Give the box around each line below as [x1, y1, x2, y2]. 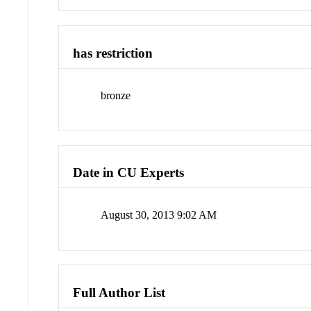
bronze [101, 89, 131, 101]
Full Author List [73, 285, 166, 300]
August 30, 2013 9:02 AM [101, 209, 217, 221]
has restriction [73, 46, 153, 61]
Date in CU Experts [73, 165, 185, 180]
